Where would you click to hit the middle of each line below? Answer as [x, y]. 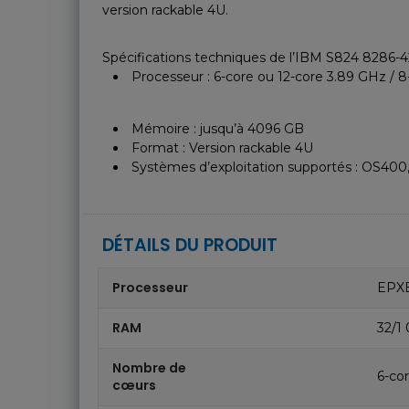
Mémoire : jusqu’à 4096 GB [218, 129]
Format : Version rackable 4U [222, 148]
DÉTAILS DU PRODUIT [190, 246]
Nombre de [149, 368]
